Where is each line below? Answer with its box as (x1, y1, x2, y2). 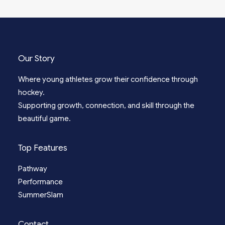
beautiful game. (18, 114, 71, 123)
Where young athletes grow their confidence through (18, 75, 198, 84)
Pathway (18, 164, 47, 173)
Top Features (18, 143, 67, 153)
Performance (18, 177, 63, 186)
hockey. (18, 88, 45, 97)
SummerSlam (18, 190, 63, 199)
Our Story (18, 53, 55, 64)
